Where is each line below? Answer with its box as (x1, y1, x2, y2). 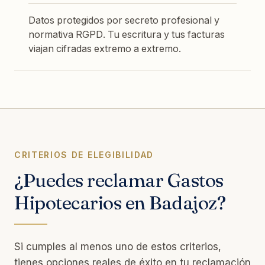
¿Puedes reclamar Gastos (14, 168, 224, 192)
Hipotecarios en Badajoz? (14, 190, 226, 214)
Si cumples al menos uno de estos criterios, (14, 240, 221, 253)
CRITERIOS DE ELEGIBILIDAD (14, 149, 154, 160)
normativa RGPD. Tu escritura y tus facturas (28, 28, 225, 40)
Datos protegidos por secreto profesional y (28, 14, 219, 26)
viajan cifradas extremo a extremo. (28, 42, 181, 54)
